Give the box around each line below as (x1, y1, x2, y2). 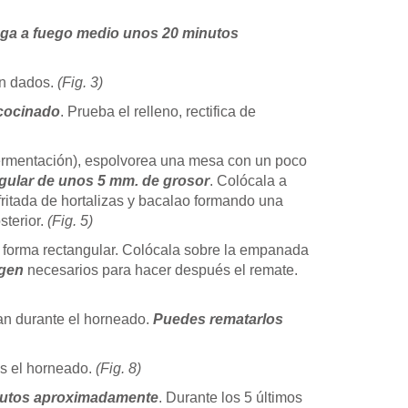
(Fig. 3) (57, 74, 103, 90)
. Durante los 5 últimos (158, 389, 302, 405)
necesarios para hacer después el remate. (24, 261, 298, 278)
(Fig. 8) (96, 360, 141, 376)
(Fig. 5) (47, 212, 93, 229)
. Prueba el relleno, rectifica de (60, 103, 256, 119)
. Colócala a (209, 172, 287, 189)
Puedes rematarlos (153, 311, 283, 327)
